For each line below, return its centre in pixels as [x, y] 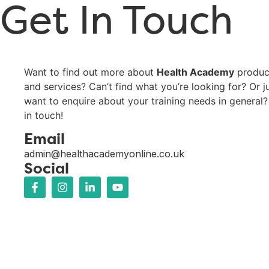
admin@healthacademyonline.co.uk [104, 153]
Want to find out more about [90, 72]
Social [47, 168]
